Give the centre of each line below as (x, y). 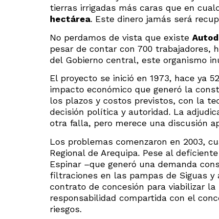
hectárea (70, 19)
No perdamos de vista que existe (121, 37)
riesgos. (66, 209)
